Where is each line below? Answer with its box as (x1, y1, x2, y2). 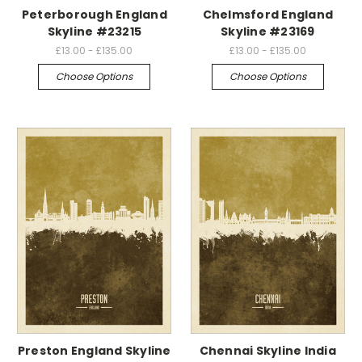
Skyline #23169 (221, 23, 315, 40)
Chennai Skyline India (199, 343, 336, 360)
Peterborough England (21, 6, 167, 23)
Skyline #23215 (47, 23, 141, 40)
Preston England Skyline (17, 343, 171, 360)
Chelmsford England (202, 6, 333, 23)
